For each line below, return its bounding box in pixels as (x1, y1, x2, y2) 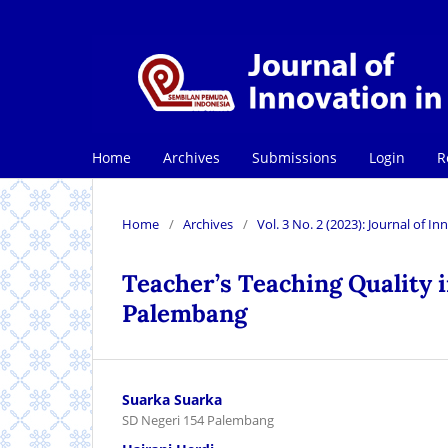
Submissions (252, 148, 337, 168)
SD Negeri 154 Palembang (122, 411, 274, 430)
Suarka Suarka (122, 390, 222, 410)
